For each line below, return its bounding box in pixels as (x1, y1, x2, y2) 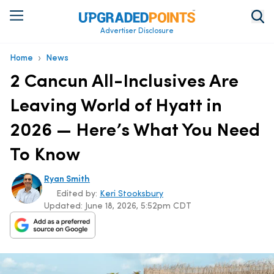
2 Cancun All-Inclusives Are (10, 72, 239, 92)
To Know (10, 146, 80, 165)
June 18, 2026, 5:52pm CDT (85, 201, 191, 211)
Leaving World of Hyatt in (10, 97, 222, 116)
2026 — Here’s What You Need (10, 121, 260, 141)
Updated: (44, 201, 85, 211)
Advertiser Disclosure (100, 27, 174, 35)
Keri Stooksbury (100, 189, 163, 199)
